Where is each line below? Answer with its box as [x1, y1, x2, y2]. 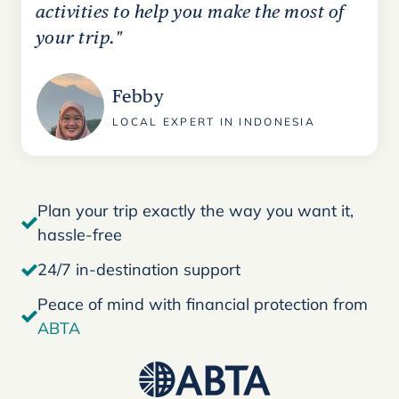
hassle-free [37, 224, 122, 245]
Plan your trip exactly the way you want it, [37, 200, 354, 221]
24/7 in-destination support [37, 259, 240, 280]
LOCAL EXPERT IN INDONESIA [112, 115, 315, 128]
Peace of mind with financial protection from [37, 294, 368, 314]
